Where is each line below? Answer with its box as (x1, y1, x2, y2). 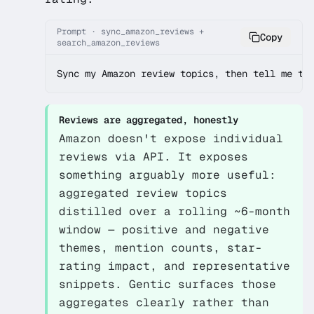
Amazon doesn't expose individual (59, 131, 283, 146)
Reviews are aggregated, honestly (59, 114, 238, 126)
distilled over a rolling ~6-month (59, 204, 290, 219)
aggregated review (59, 186, 185, 200)
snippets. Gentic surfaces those (59, 277, 276, 292)
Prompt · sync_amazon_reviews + (57, 26, 204, 37)
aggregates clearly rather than (59, 295, 269, 310)
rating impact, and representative (59, 259, 290, 273)
